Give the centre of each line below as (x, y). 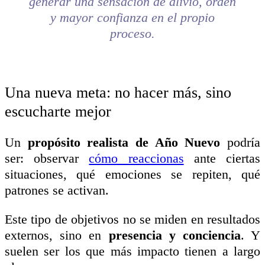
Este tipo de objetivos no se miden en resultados (132, 219)
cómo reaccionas (136, 158)
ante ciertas (222, 158)
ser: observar (47, 158)
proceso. (132, 33)
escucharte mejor (58, 111)
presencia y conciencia (174, 235)
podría (240, 142)
